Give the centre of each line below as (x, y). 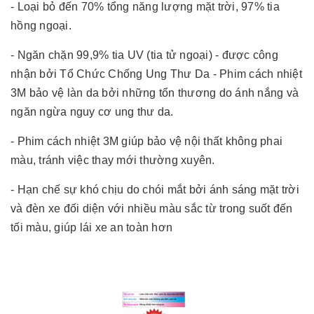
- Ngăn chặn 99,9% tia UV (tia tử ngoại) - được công (144, 55)
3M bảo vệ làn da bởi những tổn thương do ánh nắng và (155, 93)
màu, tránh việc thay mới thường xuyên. (113, 161)
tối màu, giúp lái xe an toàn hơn (91, 228)
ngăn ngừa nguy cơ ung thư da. (92, 112)
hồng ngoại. (41, 26)
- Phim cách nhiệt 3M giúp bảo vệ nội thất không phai (146, 142)
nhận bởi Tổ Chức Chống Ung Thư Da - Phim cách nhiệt (156, 74)
